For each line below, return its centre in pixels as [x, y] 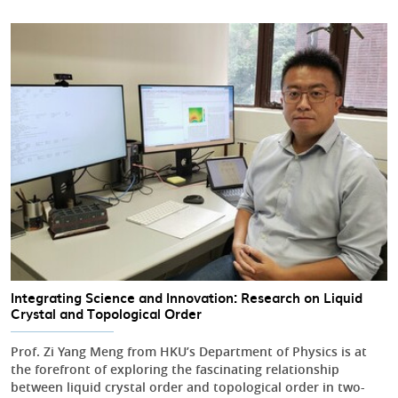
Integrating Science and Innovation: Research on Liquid [187, 298]
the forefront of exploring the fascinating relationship [175, 370]
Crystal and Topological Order [106, 314]
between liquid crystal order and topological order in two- [188, 387]
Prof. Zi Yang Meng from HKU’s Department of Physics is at [189, 352]
